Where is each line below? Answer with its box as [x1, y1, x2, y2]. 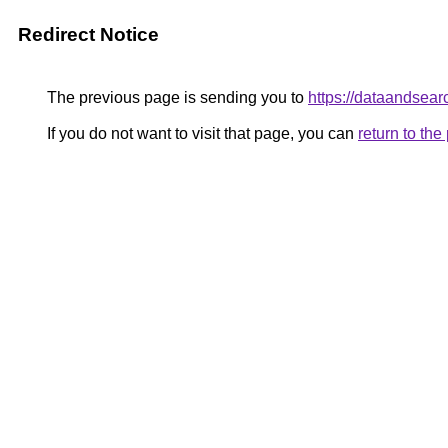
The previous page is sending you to [43, 89, 308, 106]
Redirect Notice [18, 24, 159, 45]
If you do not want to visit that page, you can [43, 125, 358, 142]
